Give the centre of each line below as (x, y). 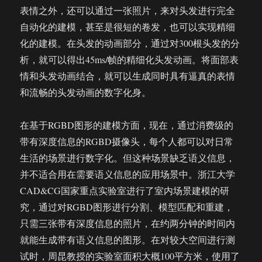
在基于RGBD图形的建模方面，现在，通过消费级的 (127, 125)
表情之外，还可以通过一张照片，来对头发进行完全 (128, 10)
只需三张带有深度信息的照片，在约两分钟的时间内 (128, 223)
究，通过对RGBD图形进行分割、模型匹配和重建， (127, 207)
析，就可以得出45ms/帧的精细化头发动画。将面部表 (130, 59)
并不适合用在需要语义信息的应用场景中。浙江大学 (128, 174)
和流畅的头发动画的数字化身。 (86, 92)
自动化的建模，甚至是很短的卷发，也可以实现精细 (128, 27)
